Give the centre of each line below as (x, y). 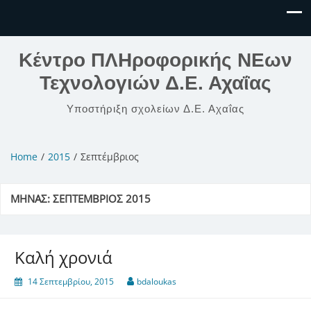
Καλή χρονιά (64, 258)
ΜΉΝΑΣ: (32, 199)
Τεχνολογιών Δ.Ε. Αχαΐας (155, 83)
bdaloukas (157, 282)
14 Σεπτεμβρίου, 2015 (71, 282)
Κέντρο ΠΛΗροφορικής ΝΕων (155, 60)
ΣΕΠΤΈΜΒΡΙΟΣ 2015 (102, 199)
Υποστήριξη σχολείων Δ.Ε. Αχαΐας (155, 109)
